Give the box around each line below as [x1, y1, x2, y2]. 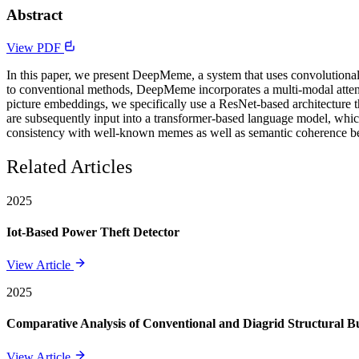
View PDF [6, 40, 64, 54]
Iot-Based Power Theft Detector [6, 224, 179, 239]
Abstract [6, 6, 63, 24]
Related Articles [6, 155, 132, 177]
